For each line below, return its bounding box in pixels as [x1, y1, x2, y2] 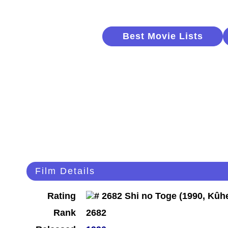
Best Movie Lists [122, 31, 203, 41]
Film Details [35, 166, 95, 177]
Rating [47, 191, 76, 202]
